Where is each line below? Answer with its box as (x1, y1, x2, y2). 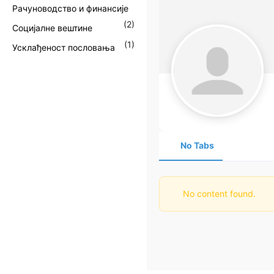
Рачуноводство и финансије (12, 2, 128, 13)
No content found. (180, 188, 256, 199)
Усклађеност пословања (12, 42, 115, 53)
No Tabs (180, 139, 214, 150)
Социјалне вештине (12, 23, 92, 34)
